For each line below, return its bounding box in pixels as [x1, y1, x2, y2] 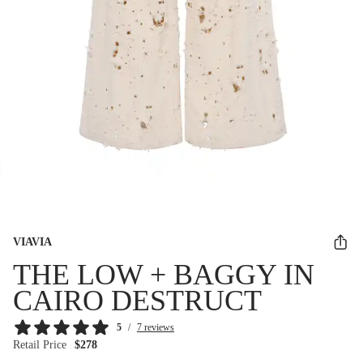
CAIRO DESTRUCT [13, 284, 262, 317]
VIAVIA [13, 235, 52, 248]
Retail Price [13, 338, 66, 351]
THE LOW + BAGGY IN [13, 258, 314, 291]
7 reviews [137, 321, 174, 333]
